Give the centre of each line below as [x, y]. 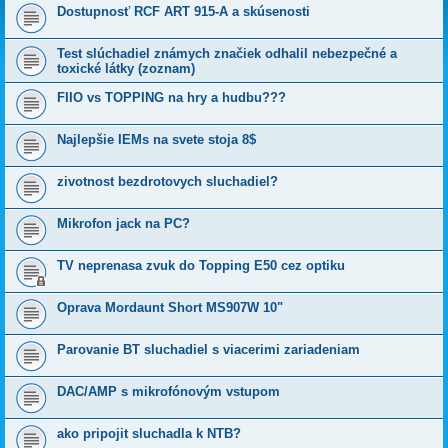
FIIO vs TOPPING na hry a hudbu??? [171, 98]
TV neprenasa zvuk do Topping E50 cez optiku [201, 266]
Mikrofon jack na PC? [123, 224]
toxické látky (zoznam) [126, 69]
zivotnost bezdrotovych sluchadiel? [167, 182]
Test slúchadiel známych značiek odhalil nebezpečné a [227, 54]
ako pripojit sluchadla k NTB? [149, 434]
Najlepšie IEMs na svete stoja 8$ [156, 140]
